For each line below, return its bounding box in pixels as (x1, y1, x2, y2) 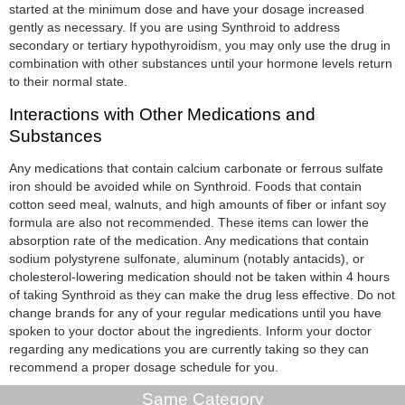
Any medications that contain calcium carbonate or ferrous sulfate (9, 160, 383, 175)
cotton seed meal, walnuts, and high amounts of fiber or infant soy (9, 196, 386, 212)
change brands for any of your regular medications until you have (9, 305, 381, 320)
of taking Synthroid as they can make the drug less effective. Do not (9, 287, 395, 302)
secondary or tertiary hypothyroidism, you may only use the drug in (9, 37, 391, 52)
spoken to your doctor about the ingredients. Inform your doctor (9, 323, 372, 338)
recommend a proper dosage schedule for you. (9, 359, 278, 374)
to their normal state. (9, 73, 127, 89)
